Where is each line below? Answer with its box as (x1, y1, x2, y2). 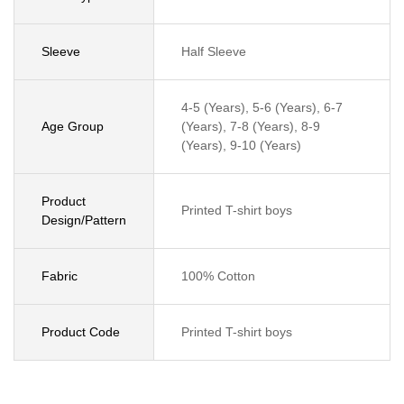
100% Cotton (181, 269, 255, 283)
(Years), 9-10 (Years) (181, 138, 301, 152)
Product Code (41, 325, 120, 339)
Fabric (41, 269, 78, 283)
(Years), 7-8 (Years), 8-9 (181, 119, 320, 133)
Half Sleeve (181, 44, 246, 59)
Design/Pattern (41, 213, 126, 227)
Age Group (41, 119, 104, 133)
